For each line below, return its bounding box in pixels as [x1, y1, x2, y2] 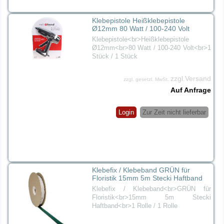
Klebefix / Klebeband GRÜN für [92, 166, 190, 174]
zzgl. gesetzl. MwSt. [123, 76, 170, 82]
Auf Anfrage [170, 86, 211, 94]
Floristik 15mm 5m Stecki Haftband [92, 174, 203, 182]
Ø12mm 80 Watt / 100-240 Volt [92, 24, 190, 33]
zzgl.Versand [170, 74, 211, 83]
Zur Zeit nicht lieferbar [142, 108, 206, 116]
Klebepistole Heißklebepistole [92, 16, 185, 25]
